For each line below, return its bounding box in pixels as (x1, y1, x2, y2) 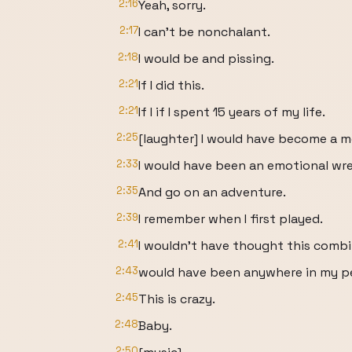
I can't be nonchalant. (138, 24, 270, 40)
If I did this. (138, 77, 204, 93)
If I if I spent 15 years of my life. (138, 104, 325, 120)
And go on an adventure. (138, 184, 286, 200)
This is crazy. (138, 291, 215, 307)
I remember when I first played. (138, 211, 323, 227)
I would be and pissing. (138, 50, 274, 67)
